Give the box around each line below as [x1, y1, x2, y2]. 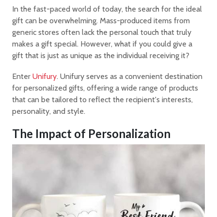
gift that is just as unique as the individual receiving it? [12, 51, 189, 61]
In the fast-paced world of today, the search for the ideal [12, 4, 202, 14]
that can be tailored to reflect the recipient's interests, [12, 95, 193, 105]
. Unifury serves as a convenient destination [57, 72, 202, 81]
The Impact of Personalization [12, 126, 170, 140]
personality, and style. [12, 107, 85, 116]
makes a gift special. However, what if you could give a [12, 39, 192, 49]
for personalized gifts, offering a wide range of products [12, 83, 198, 93]
